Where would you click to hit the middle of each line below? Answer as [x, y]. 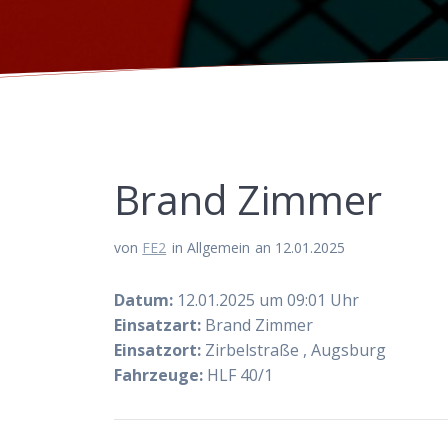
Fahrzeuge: [159, 375]
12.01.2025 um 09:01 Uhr [266, 300]
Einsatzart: [158, 325]
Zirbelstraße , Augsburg [294, 350]
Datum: [144, 300]
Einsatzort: [158, 350]
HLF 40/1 [238, 375]
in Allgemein [210, 248]
